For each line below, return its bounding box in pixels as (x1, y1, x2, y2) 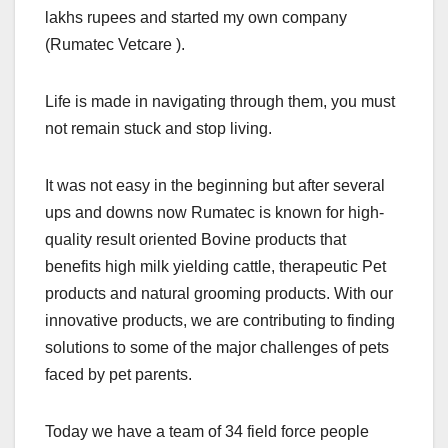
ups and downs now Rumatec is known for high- (45, 204, 384, 222)
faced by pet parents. (45, 366, 192, 384)
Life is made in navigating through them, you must (45, 93, 395, 111)
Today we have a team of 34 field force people (45, 423, 369, 441)
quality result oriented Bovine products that (45, 231, 346, 249)
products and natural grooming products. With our (45, 285, 393, 303)
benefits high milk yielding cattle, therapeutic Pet (45, 258, 386, 276)
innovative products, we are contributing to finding (45, 312, 395, 330)
